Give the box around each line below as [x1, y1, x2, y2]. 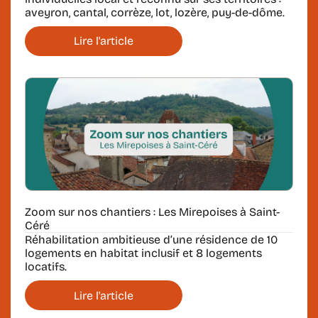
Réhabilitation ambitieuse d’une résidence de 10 [25, 233, 278, 247]
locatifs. [25, 260, 67, 274]
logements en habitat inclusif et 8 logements [25, 246, 262, 261]
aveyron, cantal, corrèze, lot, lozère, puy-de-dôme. [25, 5, 285, 19]
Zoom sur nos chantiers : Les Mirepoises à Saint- [25, 204, 280, 219]
